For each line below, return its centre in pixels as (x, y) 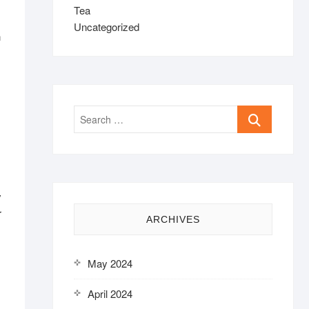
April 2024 (110, 293)
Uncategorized (107, 27)
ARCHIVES (173, 219)
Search (253, 113)
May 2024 (110, 263)
